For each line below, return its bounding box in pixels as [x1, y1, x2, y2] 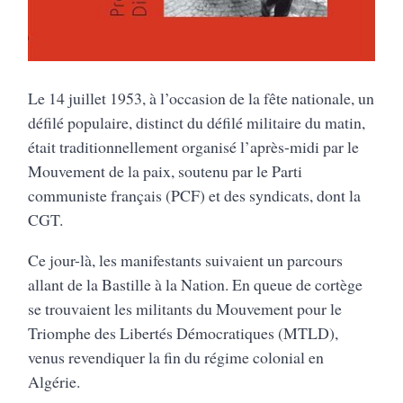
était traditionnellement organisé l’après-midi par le [28, 136, 360, 158]
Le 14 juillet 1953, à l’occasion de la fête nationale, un [28, 87, 375, 110]
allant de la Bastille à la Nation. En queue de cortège [28, 273, 363, 296]
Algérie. [28, 371, 81, 393]
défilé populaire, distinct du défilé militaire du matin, [28, 112, 366, 134]
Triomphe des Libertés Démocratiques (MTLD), [28, 322, 339, 345]
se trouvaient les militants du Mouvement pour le [28, 298, 343, 320]
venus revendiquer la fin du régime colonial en [28, 346, 325, 369]
